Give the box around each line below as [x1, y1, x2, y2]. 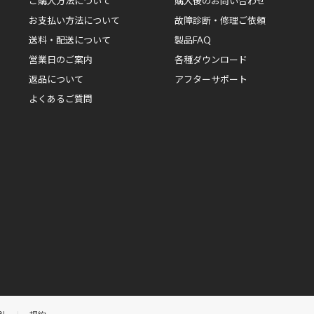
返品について [28, 73, 83, 85]
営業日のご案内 [28, 53, 93, 65]
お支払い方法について [28, 14, 120, 26]
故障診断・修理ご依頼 [174, 14, 266, 26]
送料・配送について [28, 34, 111, 46]
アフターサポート [174, 73, 247, 85]
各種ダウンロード [174, 53, 247, 65]
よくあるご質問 [28, 93, 93, 104]
